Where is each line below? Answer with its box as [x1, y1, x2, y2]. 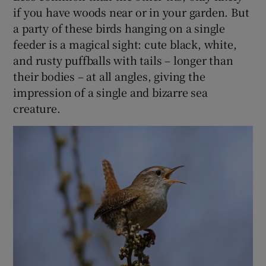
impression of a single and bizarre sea [13, 84, 208, 100]
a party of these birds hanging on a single [13, 20, 226, 36]
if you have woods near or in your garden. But [13, 4, 249, 20]
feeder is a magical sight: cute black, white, [13, 36, 237, 52]
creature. [13, 100, 61, 116]
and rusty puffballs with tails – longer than [13, 52, 233, 68]
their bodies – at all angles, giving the [13, 68, 205, 84]
